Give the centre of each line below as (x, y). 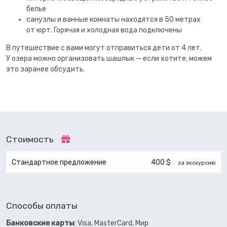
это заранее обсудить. (45, 69)
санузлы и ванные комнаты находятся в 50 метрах (113, 19)
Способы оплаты (42, 206)
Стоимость (31, 140)
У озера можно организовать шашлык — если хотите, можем (109, 58)
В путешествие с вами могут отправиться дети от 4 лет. (104, 48)
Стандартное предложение (59, 162)
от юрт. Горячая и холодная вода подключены (104, 30)
